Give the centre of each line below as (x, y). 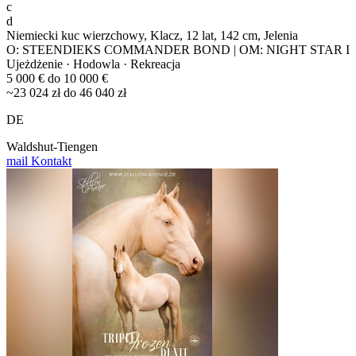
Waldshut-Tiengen (52, 147)
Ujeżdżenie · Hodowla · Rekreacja (93, 64)
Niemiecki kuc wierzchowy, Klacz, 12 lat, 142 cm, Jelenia (152, 36)
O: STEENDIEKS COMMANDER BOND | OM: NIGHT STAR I (178, 50)
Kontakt (50, 161)
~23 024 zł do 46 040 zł (66, 93)
